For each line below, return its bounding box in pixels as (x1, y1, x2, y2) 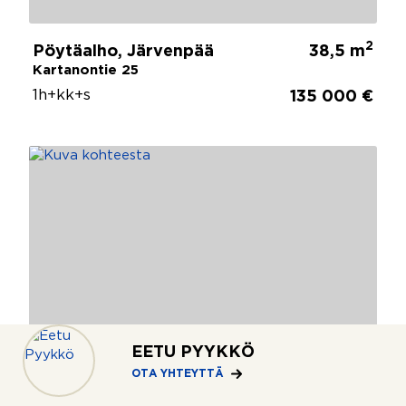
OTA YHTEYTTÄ (131, 369, 224, 379)
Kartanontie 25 (33, 63, 139, 76)
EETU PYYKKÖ (131, 345, 255, 360)
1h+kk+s (33, 88, 91, 102)
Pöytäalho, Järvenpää (33, 43, 214, 59)
